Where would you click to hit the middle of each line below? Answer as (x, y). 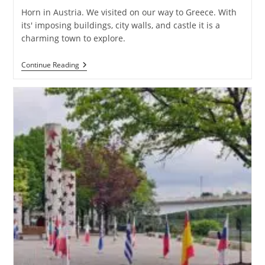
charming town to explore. (73, 38)
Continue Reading (50, 64)
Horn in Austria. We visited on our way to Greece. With (129, 12)
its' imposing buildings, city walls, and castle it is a (120, 25)
